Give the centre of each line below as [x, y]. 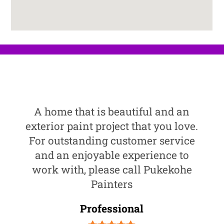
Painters [112, 184]
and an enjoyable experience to [112, 155]
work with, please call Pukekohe [112, 169]
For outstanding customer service [112, 140]
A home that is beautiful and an [112, 111]
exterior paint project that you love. [112, 126]
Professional [112, 208]
